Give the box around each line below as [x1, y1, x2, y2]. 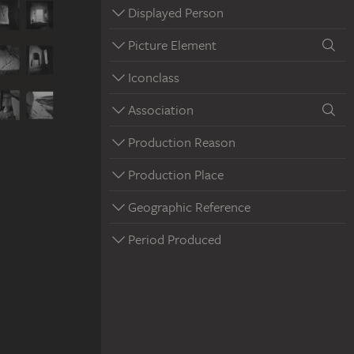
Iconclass [128, 68, 179, 86]
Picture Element [128, 36, 217, 54]
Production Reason [128, 133, 235, 151]
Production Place [128, 165, 224, 183]
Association [128, 100, 194, 119]
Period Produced [128, 230, 221, 248]
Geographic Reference [128, 198, 250, 216]
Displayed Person [128, 3, 224, 21]
